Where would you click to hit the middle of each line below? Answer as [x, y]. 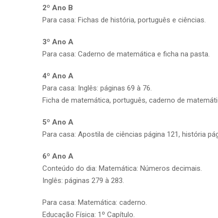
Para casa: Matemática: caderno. [95, 202]
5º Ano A [58, 122]
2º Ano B [58, 8]
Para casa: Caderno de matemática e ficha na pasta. [126, 54]
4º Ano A [58, 76]
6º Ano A [58, 156]
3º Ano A [58, 42]
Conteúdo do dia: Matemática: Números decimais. [122, 168]
